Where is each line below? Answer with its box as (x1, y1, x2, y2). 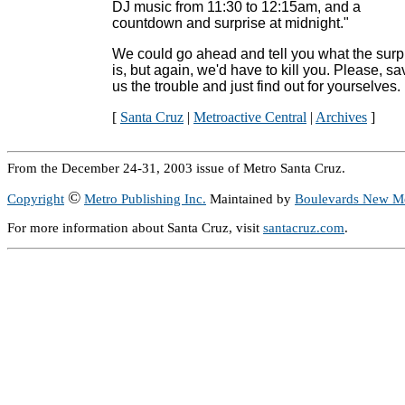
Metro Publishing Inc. (84, 191, 206, 206)
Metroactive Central (193, 109, 306, 125)
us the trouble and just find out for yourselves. (112, 79, 400, 94)
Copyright (7, 191, 64, 206)
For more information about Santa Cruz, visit (7, 220, 263, 235)
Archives (316, 109, 367, 125)
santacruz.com (263, 220, 344, 235)
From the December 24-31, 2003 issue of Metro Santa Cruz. (7, 160, 345, 175)
